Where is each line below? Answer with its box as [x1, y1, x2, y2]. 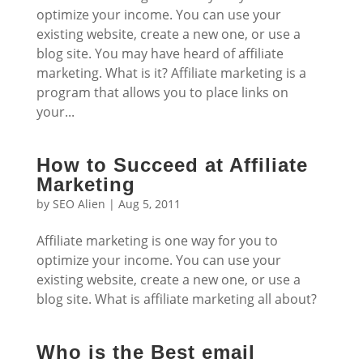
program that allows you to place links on [36, 83, 288, 101]
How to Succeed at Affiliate [36, 154, 308, 176]
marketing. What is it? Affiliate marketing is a [36, 64, 306, 82]
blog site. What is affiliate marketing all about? [36, 290, 317, 308]
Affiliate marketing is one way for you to [36, 232, 278, 250]
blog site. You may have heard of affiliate [36, 45, 284, 62]
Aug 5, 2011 [117, 196, 181, 211]
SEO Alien [52, 196, 105, 211]
